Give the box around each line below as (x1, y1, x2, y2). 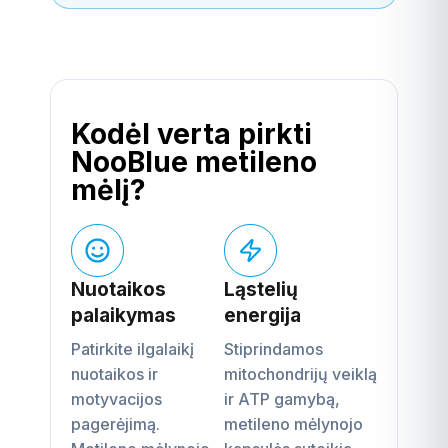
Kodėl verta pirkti (71, 116, 312, 151)
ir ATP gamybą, (224, 388, 340, 409)
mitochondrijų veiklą (224, 363, 377, 384)
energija (224, 303, 301, 327)
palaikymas (71, 303, 176, 327)
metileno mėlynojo (224, 413, 363, 434)
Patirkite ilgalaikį (71, 338, 194, 359)
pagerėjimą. (71, 413, 160, 434)
